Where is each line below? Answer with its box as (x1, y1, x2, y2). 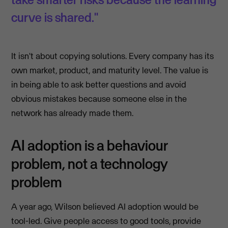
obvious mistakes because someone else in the (11, 93, 187, 105)
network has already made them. (11, 107, 134, 119)
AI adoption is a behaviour (11, 136, 168, 155)
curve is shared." (11, 10, 99, 25)
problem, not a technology (11, 154, 168, 174)
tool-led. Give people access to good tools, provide (11, 215, 202, 227)
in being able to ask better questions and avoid (11, 79, 187, 91)
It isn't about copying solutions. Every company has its (11, 50, 214, 62)
